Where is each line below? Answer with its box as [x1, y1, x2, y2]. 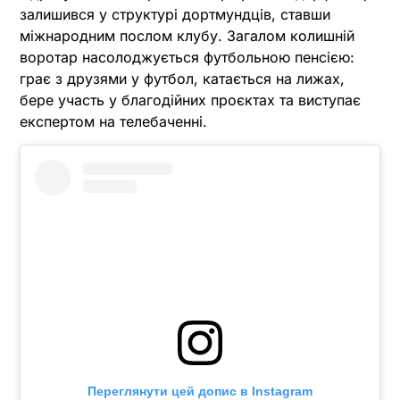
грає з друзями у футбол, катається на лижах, [20, 70, 345, 88]
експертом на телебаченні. [20, 112, 207, 131]
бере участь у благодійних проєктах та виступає [20, 91, 361, 110]
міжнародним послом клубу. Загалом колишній [20, 27, 354, 46]
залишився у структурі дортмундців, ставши [20, 5, 330, 24]
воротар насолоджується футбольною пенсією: [20, 48, 354, 67]
